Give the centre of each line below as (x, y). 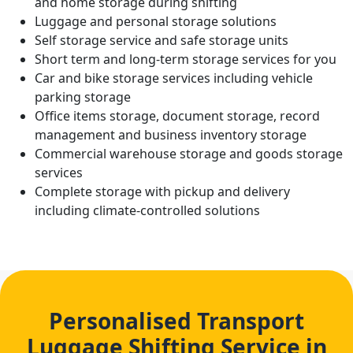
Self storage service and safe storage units (162, 40)
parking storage (83, 97)
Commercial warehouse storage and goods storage (189, 154)
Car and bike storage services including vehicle (174, 78)
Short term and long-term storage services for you (186, 59)
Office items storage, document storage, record (177, 116)
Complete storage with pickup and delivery (162, 191)
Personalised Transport (176, 321)
